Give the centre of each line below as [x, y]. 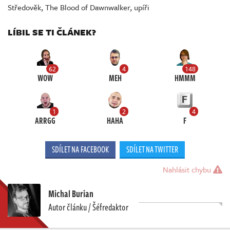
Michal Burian [71, 194]
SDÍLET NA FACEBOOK [80, 150]
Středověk [24, 7]
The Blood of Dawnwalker [88, 7]
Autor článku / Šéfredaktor [88, 207]
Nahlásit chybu [188, 170]
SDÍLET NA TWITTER [152, 150]
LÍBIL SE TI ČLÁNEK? [52, 32]
